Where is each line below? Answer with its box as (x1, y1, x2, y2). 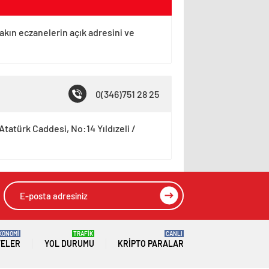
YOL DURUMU (44, 238, 94, 249)
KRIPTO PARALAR (118, 238, 184, 249)
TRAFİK (73, 230, 93, 237)
